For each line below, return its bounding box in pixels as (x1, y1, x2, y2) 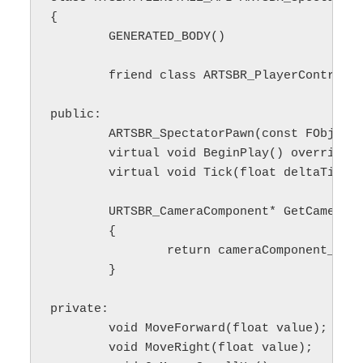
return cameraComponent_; (50, 243, 168, 258)
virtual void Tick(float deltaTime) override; (50, 165, 109, 180)
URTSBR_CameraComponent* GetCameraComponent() (50, 204, 109, 219)
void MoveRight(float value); (50, 340, 109, 355)
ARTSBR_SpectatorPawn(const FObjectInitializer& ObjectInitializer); (50, 126, 109, 141)
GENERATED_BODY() (50, 29, 109, 44)
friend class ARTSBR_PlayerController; (50, 68, 109, 83)
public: (50, 107, 102, 122)
